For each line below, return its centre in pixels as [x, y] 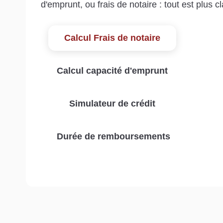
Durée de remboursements [113, 137]
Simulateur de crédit [112, 104]
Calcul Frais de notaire [112, 38]
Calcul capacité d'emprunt [112, 71]
